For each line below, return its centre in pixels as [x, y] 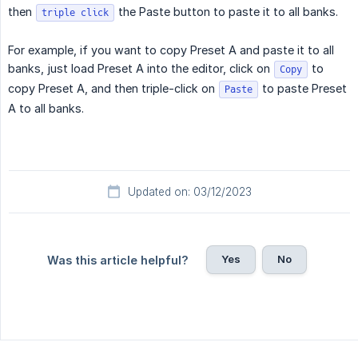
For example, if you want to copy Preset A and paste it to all [171, 50]
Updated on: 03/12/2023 [189, 192]
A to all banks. [46, 109]
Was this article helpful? [117, 261]
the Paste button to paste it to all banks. [227, 12]
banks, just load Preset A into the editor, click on [141, 69]
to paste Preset [303, 89]
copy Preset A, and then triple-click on [113, 89]
